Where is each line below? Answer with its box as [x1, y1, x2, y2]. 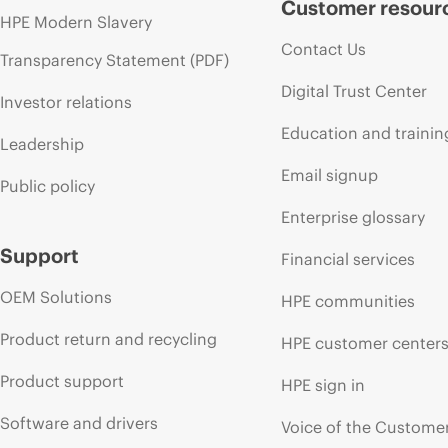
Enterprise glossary [281, 207, 426, 228]
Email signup [281, 165, 379, 186]
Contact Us [281, 39, 367, 60]
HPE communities [281, 291, 416, 312]
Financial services [281, 249, 416, 270]
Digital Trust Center [281, 81, 428, 102]
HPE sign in [281, 375, 366, 396]
